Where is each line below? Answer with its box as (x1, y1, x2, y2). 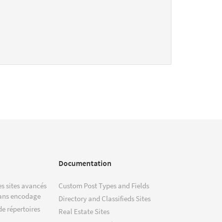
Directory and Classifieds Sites (58, 193, 151, 203)
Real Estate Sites (58, 206, 110, 216)
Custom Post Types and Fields (58, 180, 149, 190)
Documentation (58, 158, 111, 168)
